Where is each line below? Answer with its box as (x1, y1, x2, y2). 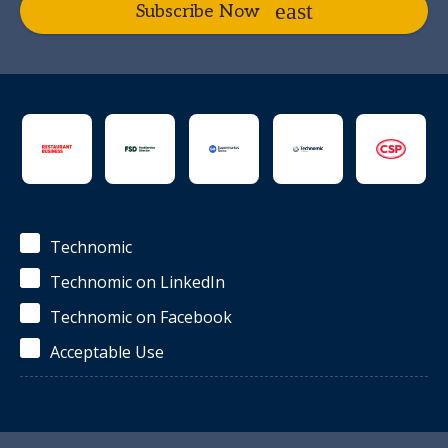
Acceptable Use (50, 341, 164, 363)
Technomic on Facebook (50, 306, 232, 328)
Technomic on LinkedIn (50, 271, 225, 293)
